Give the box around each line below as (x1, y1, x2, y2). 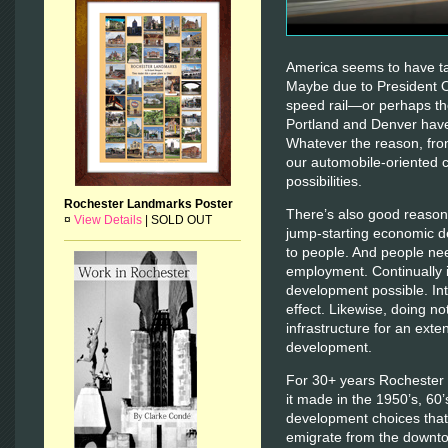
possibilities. (286, 172, 362, 189)
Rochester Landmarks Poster (64, 197, 233, 211)
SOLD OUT (151, 213, 212, 227)
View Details (74, 213, 142, 227)
